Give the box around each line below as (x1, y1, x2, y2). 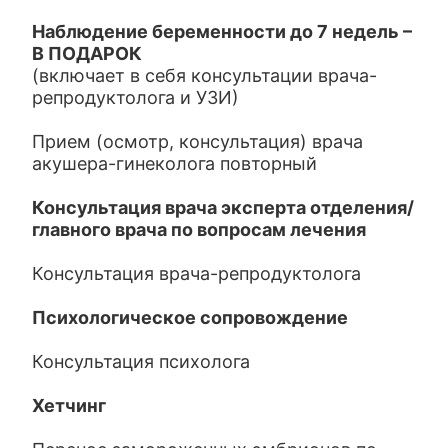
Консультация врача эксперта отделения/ (32, 197, 415, 218)
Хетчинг (32, 395, 107, 416)
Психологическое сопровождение (32, 307, 349, 328)
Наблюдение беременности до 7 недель (32, 21, 400, 42)
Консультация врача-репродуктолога (32, 263, 362, 284)
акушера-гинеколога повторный (32, 153, 318, 174)
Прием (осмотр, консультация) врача (32, 131, 364, 152)
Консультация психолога (32, 351, 251, 372)
